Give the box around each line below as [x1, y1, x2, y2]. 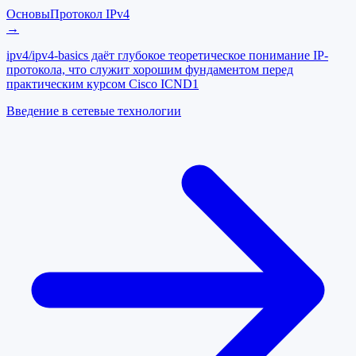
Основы [6, 7, 50, 21]
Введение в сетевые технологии [6, 104, 181, 118]
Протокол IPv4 [50, 7, 130, 21]
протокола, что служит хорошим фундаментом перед [6, 63, 293, 77]
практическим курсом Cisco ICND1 [6, 77, 199, 91]
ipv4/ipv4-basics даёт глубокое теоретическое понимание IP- [6, 48, 328, 63]
